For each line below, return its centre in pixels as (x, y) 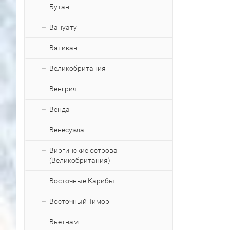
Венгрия (63, 89)
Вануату (63, 27)
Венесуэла (67, 130)
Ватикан (63, 48)
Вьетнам (64, 222)
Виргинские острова (83, 150)
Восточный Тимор (79, 201)
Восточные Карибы (82, 181)
